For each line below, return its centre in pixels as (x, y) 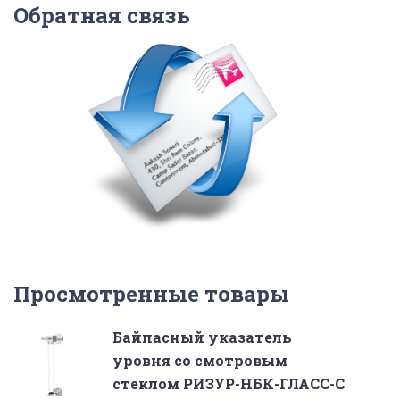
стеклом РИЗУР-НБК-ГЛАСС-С (229, 383)
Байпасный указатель (202, 337)
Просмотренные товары (151, 294)
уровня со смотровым (200, 360)
